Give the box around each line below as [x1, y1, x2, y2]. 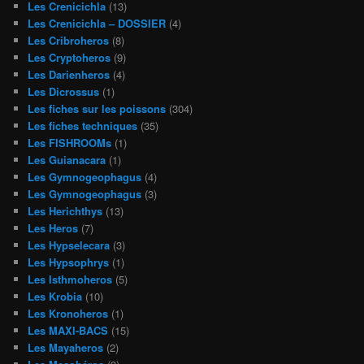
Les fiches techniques [28, 117, 138, 133]
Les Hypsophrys [28, 253, 110, 270]
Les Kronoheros [28, 305, 109, 321]
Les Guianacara [28, 151, 106, 167]
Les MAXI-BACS [28, 322, 109, 338]
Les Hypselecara [28, 236, 110, 253]
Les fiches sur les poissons [28, 100, 167, 116]
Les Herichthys [28, 202, 103, 219]
